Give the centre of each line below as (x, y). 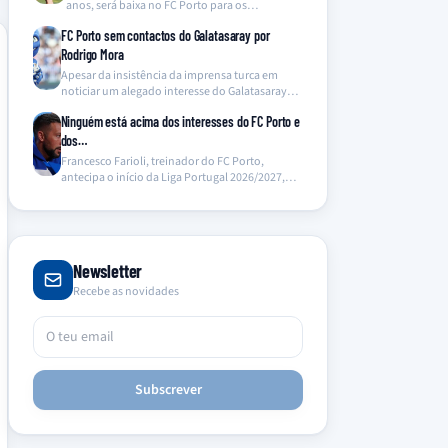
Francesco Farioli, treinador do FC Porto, (162, 161)
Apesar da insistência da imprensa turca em (170, 75)
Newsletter (108, 271)
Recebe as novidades (126, 291)
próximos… (95, 21)
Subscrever (168, 390)
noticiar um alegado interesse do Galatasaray (174, 91)
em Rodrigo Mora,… (112, 107)
